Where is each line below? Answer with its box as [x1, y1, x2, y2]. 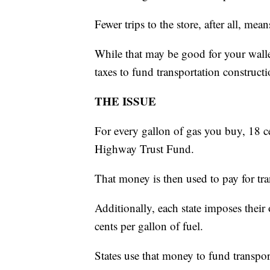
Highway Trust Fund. [95, 141, 194, 157]
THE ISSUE [95, 93, 156, 110]
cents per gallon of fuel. [95, 218, 203, 234]
